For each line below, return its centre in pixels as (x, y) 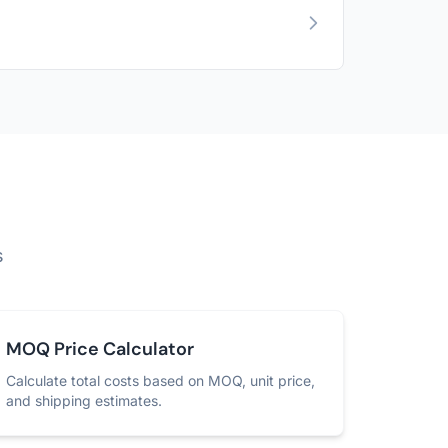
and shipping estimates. (84, 400)
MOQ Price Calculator (100, 349)
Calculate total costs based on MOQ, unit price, (161, 380)
